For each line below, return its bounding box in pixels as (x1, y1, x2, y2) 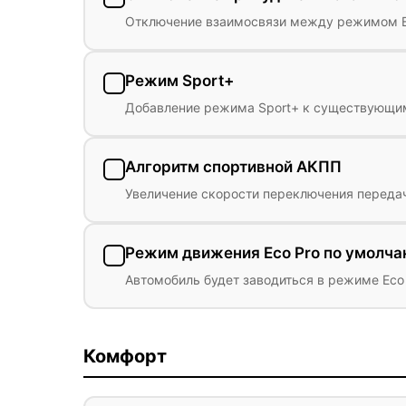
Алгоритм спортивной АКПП (125, 158, 342, 176)
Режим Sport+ (125, 72, 234, 90)
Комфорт (83, 345, 167, 367)
